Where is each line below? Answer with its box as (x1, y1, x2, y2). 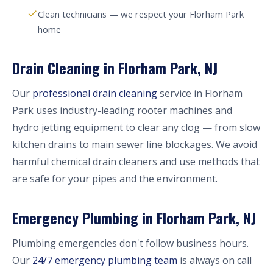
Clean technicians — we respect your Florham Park (38, 8, 244, 20)
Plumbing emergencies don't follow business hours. (12, 236, 249, 250)
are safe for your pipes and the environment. (12, 172, 218, 185)
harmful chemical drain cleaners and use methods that (12, 155, 260, 168)
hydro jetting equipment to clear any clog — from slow (12, 121, 260, 134)
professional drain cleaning (32, 87, 157, 100)
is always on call (177, 253, 252, 267)
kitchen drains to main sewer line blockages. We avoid (12, 138, 257, 151)
